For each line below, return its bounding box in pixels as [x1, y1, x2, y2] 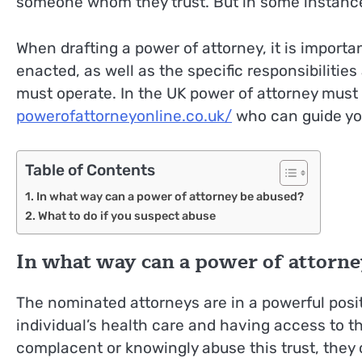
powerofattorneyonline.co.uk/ [16, 106, 232, 125]
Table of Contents [25, 161, 155, 180]
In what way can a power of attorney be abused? [36, 189, 304, 204]
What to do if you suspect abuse [37, 208, 216, 224]
